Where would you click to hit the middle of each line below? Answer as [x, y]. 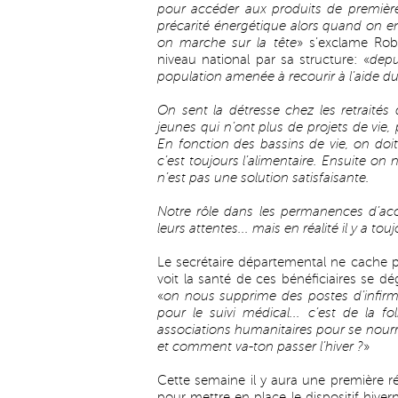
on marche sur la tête [227, 43]
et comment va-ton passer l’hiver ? [260, 346]
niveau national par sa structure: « [263, 60]
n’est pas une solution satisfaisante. [263, 178]
